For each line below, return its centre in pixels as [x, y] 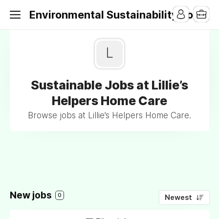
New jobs [32, 195]
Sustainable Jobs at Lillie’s [109, 85]
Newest [178, 197]
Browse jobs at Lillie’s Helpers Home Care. [109, 115]
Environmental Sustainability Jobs [117, 15]
